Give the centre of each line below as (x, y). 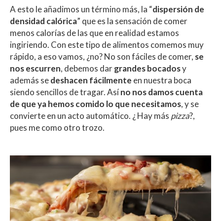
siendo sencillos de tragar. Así (65, 92)
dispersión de (178, 9)
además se (30, 80)
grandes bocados (147, 69)
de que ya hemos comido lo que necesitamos (95, 104)
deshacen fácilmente (91, 80)
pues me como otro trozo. (57, 128)
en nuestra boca (162, 80)
